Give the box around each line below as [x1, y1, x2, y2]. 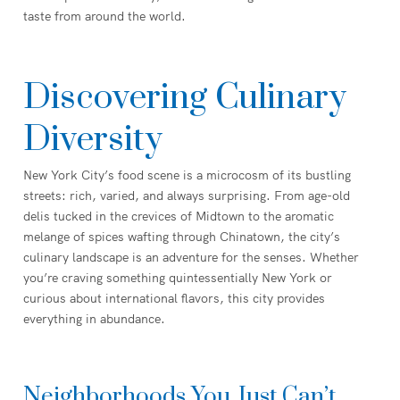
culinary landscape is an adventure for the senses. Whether [23, 249, 359, 265]
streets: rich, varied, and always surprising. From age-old [23, 187, 350, 204]
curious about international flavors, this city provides [23, 290, 325, 306]
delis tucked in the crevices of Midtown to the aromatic [23, 208, 334, 224]
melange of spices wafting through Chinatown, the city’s [23, 229, 340, 245]
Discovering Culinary [23, 76, 346, 120]
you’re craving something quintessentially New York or [23, 270, 332, 286]
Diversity [23, 118, 162, 162]
